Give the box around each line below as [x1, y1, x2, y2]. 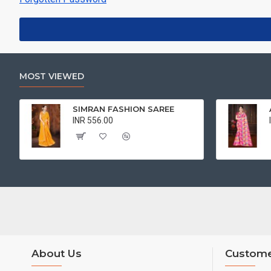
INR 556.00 [73, 116, 114, 125]
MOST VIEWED [19, 71, 84, 82]
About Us [31, 247, 82, 260]
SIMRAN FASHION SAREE [73, 104, 175, 114]
